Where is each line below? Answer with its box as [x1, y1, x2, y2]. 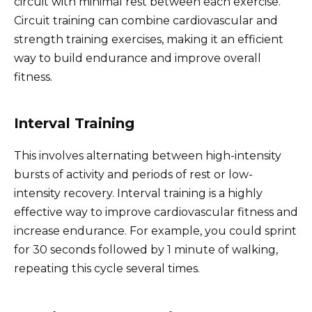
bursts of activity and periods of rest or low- [14, 168, 253, 182]
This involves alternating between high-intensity [14, 149, 281, 163]
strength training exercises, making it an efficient [14, 33, 283, 47]
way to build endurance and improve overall [14, 52, 261, 65]
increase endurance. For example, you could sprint [14, 224, 297, 238]
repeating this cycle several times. [14, 262, 200, 276]
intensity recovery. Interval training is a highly [14, 187, 263, 201]
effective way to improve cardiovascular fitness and [14, 205, 298, 219]
